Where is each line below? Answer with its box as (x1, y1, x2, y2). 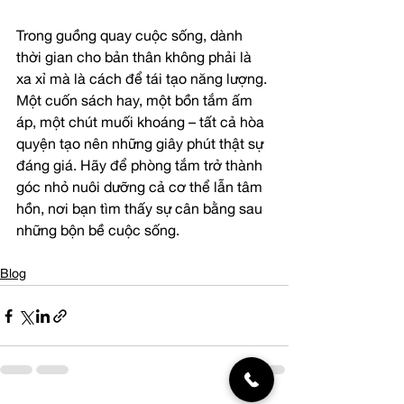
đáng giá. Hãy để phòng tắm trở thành (16, 161, 266, 176)
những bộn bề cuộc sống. (16, 225, 179, 241)
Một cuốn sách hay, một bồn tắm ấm (16, 96, 256, 111)
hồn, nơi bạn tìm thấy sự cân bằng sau (16, 204, 266, 219)
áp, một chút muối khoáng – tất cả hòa (16, 117, 268, 133)
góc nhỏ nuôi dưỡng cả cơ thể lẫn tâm (16, 182, 266, 197)
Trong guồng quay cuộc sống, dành (16, 31, 246, 46)
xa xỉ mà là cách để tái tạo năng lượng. (16, 74, 271, 89)
